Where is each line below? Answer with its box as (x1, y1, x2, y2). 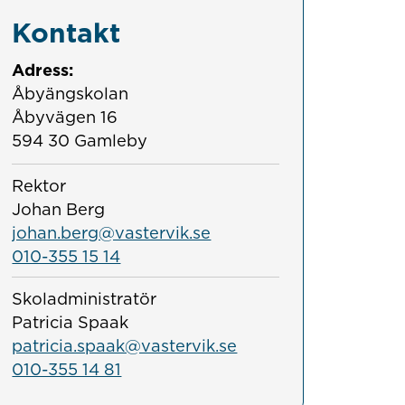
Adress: (12, 59, 74, 80)
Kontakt (12, 15, 121, 49)
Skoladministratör (12, 287, 157, 308)
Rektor (12, 174, 67, 195)
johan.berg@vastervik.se (12, 221, 212, 242)
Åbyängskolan (12, 82, 129, 103)
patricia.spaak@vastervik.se (12, 334, 238, 355)
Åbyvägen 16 (12, 106, 118, 127)
